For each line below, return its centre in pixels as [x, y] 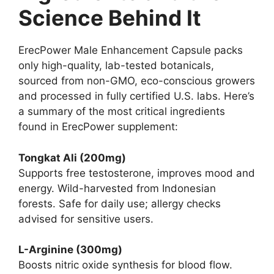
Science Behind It [110, 18]
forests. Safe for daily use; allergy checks [120, 203]
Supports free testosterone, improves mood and [137, 173]
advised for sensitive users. [86, 219]
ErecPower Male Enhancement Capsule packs [131, 50]
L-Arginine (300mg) [70, 250]
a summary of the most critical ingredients [122, 112]
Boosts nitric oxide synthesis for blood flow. [125, 265]
